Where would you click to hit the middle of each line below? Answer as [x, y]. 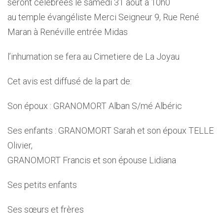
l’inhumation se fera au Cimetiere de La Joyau [93, 56]
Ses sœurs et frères [46, 209]
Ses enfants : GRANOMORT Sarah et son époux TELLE [110, 130]
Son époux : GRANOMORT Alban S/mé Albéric [95, 106]
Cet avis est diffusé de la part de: [70, 81]
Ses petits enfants [42, 185]
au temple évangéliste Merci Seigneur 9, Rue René [103, 17]
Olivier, [20, 145]
